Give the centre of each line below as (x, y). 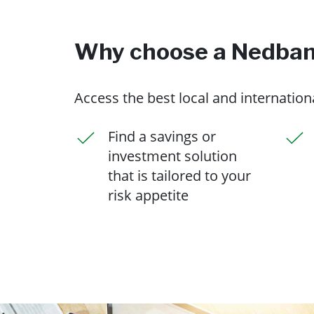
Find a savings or (162, 136)
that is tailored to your (179, 176)
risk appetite (148, 195)
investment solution (172, 156)
